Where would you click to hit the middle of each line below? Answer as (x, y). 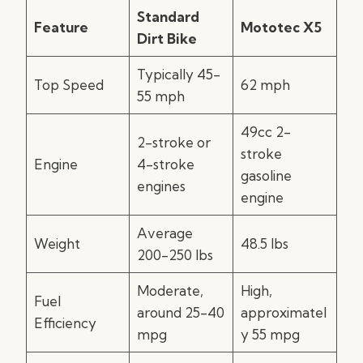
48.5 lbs (264, 243)
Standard (168, 17)
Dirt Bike (167, 38)
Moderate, (170, 290)
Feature (61, 27)
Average (164, 233)
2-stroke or (173, 142)
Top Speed (68, 85)
